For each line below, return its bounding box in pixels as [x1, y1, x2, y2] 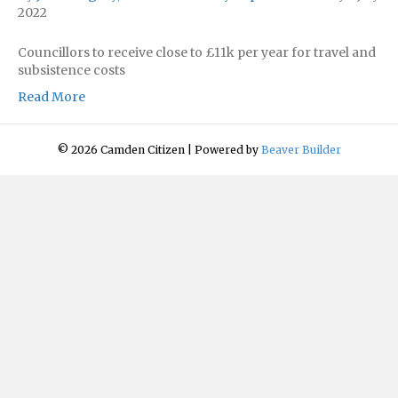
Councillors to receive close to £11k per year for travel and [18, 44, 376, 60]
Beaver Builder [260, 142, 341, 156]
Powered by [194, 142, 261, 156]
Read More [18, 88, 85, 105]
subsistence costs [18, 61, 125, 78]
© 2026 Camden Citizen [57, 142, 185, 156]
